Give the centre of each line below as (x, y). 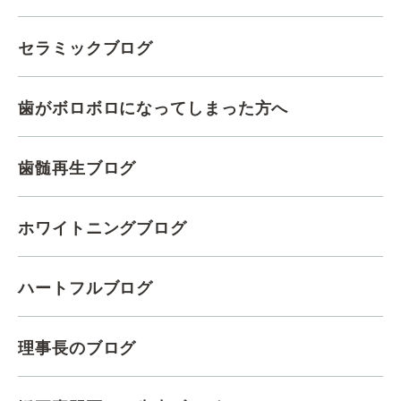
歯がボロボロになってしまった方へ (154, 108)
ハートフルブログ (86, 288)
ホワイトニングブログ (102, 228)
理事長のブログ (77, 348)
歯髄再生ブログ (77, 168)
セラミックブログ (86, 48)
